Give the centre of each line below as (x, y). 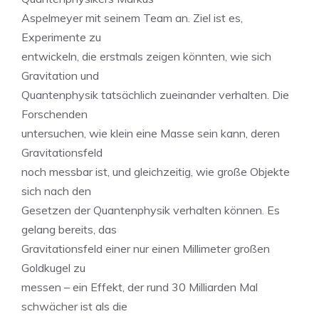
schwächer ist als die (74, 306)
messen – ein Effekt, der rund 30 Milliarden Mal (140, 287)
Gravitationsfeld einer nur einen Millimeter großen (146, 249)
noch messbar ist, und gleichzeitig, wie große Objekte (156, 172)
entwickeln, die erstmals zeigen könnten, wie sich (146, 56)
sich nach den (56, 191)
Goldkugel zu (53, 268)
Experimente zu (61, 37)
